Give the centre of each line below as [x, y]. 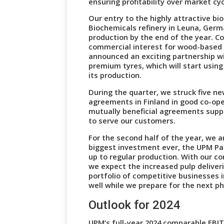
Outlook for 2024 [135, 205]
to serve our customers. [132, 121]
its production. [115, 75]
